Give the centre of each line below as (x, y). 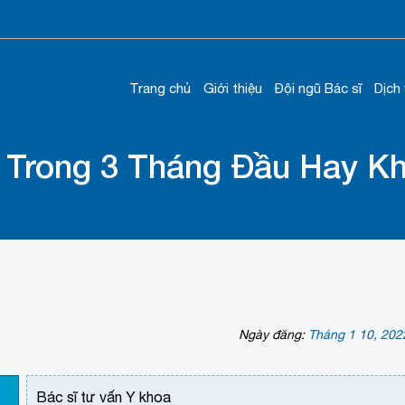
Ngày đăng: (273, 335)
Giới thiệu (233, 88)
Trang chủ (160, 88)
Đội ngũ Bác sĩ (318, 88)
